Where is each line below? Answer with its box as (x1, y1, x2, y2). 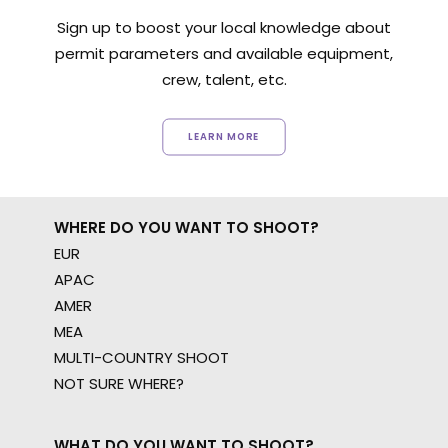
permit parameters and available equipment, (55, 43, 393, 64)
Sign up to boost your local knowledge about (57, 17, 391, 38)
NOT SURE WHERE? (54, 373, 184, 394)
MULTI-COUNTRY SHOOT (54, 347, 229, 368)
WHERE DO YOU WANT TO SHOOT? (54, 217, 319, 238)
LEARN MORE (188, 129, 260, 144)
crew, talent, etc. (161, 69, 287, 90)
